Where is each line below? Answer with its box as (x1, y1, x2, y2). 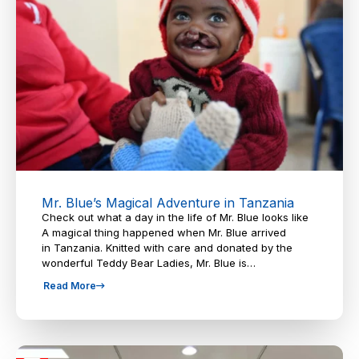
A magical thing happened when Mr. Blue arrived (42, 226, 286, 240)
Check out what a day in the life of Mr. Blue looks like (42, 211, 309, 224)
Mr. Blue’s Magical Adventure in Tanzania (42, 195, 294, 212)
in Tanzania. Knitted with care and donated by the (42, 241, 292, 255)
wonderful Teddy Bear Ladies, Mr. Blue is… (42, 256, 256, 270)
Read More (43, 280, 96, 292)
